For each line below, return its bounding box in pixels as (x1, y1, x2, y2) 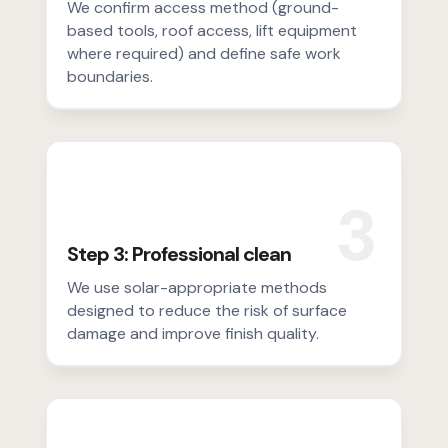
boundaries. (66, 66, 153, 88)
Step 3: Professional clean (66, 241, 291, 268)
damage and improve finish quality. (66, 323, 319, 345)
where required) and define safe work (66, 43, 341, 65)
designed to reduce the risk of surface (66, 300, 347, 322)
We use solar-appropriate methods (66, 277, 327, 299)
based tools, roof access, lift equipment (66, 20, 357, 42)
